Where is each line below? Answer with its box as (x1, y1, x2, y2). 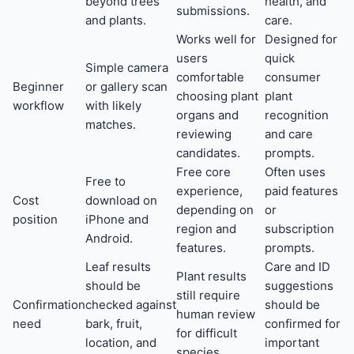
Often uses (265, 164, 326, 180)
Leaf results (85, 259, 151, 275)
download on (85, 193, 157, 209)
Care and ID (265, 259, 330, 275)
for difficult (176, 326, 237, 341)
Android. (85, 231, 133, 247)
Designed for (265, 32, 337, 47)
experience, (176, 183, 243, 199)
